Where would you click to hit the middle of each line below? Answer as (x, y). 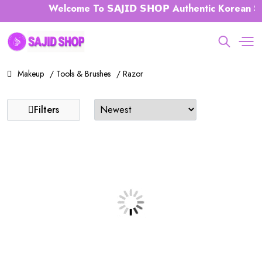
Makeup (31, 74)
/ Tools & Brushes (80, 74)
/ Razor (130, 74)
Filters (47, 110)
